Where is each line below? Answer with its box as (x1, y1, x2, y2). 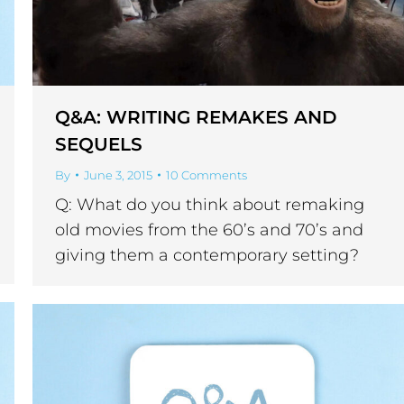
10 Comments (166, 168, 247, 183)
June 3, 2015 (84, 168, 152, 183)
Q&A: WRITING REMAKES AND (55, 106, 337, 129)
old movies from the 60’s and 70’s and (55, 220, 363, 241)
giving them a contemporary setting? (55, 245, 359, 266)
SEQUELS (55, 133, 142, 156)
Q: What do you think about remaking (55, 195, 364, 216)
